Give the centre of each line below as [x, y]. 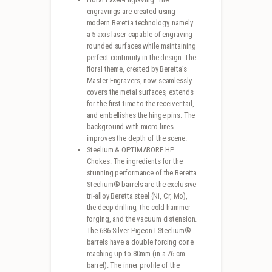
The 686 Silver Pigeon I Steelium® [139, 231]
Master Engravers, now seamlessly [139, 81]
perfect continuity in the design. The [141, 58]
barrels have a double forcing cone [140, 242]
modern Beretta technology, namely [140, 23]
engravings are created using [131, 12]
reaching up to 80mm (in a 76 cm [136, 254]
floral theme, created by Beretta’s [137, 69]
